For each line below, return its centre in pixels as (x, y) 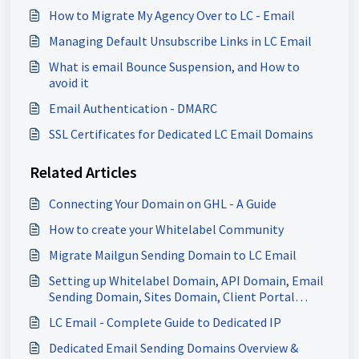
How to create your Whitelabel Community (166, 230)
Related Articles (83, 172)
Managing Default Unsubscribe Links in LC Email (180, 41)
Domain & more (92, 313)
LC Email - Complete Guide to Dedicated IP (165, 323)
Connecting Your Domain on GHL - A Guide (163, 204)
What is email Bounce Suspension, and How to (174, 67)
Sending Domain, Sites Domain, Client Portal (97, 297)
